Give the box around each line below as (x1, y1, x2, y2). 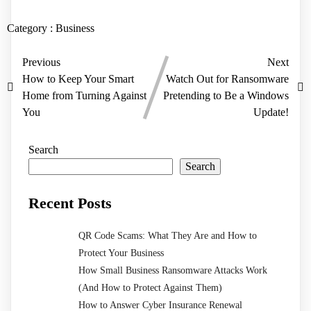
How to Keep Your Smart (22, 72, 134, 85)
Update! (253, 106, 289, 118)
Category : (7, 22, 53, 34)
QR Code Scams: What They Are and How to (78, 230, 257, 241)
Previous (22, 56, 60, 68)
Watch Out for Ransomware (166, 72, 289, 85)
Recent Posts (28, 194, 112, 212)
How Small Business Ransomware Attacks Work (78, 264, 267, 276)
